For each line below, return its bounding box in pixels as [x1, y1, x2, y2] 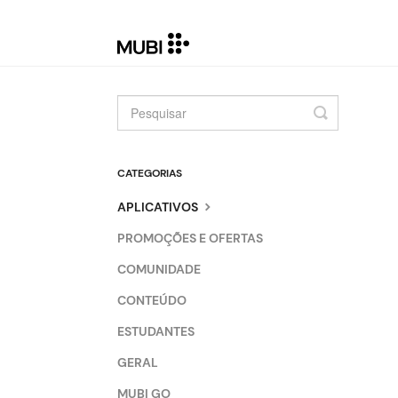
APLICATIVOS [117, 199, 201, 215]
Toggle [320, 100, 368, 123]
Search [320, 115, 371, 138]
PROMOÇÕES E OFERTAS [117, 230, 263, 246]
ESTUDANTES [117, 323, 195, 339]
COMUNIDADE [117, 261, 201, 277]
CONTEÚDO [117, 292, 187, 308]
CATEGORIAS [117, 166, 182, 180]
